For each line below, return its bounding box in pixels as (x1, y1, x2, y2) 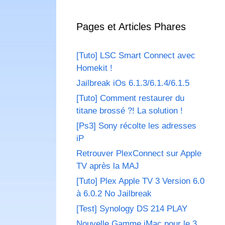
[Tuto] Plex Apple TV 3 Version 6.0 (76, 176, 204, 186)
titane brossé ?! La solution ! (76, 106, 183, 116)
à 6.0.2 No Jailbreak (76, 189, 152, 199)
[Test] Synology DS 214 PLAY (76, 204, 187, 214)
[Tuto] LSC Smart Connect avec (76, 51, 195, 61)
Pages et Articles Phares (76, 21, 186, 33)
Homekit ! (76, 63, 113, 73)
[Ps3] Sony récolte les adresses (76, 121, 196, 131)
